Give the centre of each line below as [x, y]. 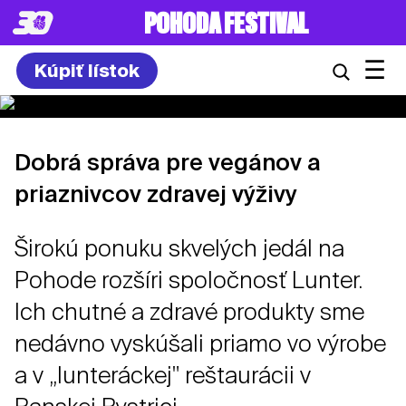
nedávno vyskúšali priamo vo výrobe [200, 344]
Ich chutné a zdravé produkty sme [189, 312]
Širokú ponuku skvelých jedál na [179, 249]
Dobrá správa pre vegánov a [168, 162]
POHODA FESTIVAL [225, 24]
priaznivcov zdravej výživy [156, 193]
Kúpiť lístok [87, 70]
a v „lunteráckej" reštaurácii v [163, 376]
